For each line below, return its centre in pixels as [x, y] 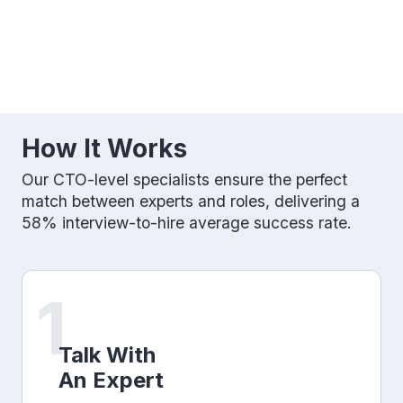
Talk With [107, 355]
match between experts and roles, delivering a [191, 201]
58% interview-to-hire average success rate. [187, 223]
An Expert [111, 381]
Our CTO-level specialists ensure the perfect [184, 180]
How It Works [104, 148]
